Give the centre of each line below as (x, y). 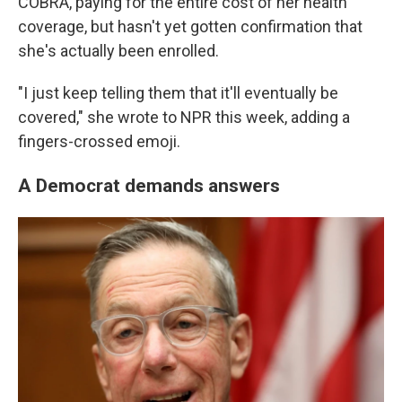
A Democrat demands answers (149, 185)
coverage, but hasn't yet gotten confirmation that (190, 26)
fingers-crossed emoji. (99, 141)
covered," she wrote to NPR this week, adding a (184, 117)
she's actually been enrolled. (118, 51)
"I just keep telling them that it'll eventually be (178, 93)
